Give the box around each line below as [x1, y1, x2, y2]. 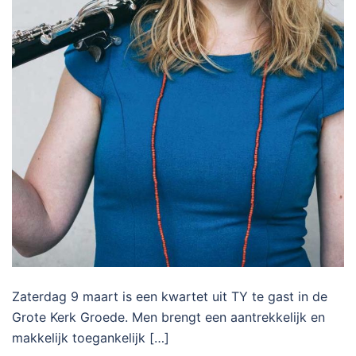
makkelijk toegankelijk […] [12, 330, 169, 346]
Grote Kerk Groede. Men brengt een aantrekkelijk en [12, 309, 325, 326]
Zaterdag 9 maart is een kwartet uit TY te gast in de [12, 288, 327, 305]
